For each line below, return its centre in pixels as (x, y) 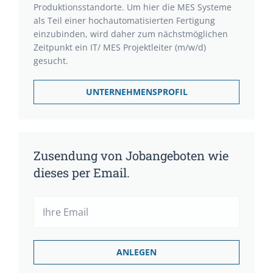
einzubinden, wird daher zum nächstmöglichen (131, 34)
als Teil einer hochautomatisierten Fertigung (124, 20)
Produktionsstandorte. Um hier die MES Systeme (133, 7)
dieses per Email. (82, 172)
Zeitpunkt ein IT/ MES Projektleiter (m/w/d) (120, 47)
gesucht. (51, 61)
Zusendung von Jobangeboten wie (131, 155)
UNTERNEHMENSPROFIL (136, 92)
